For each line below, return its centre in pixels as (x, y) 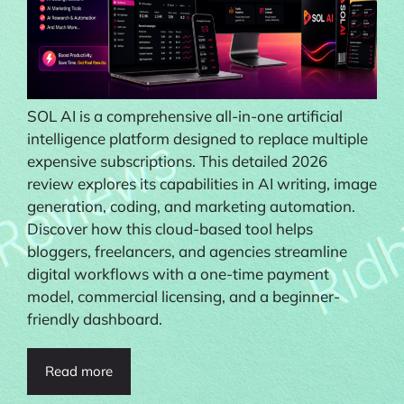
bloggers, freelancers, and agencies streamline (187, 251)
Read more (79, 371)
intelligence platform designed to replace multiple (197, 138)
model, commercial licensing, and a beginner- (184, 296)
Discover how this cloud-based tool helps (170, 228)
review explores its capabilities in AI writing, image (202, 183)
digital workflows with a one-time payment (178, 273)
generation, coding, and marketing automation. (191, 206)
